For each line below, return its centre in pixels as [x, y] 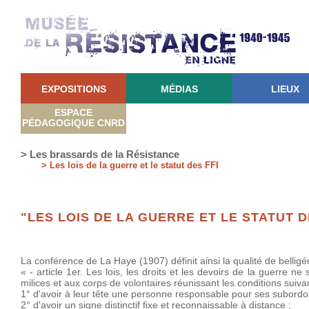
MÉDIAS [179, 89]
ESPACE [74, 112]
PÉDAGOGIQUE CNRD [74, 123]
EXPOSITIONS [73, 89]
